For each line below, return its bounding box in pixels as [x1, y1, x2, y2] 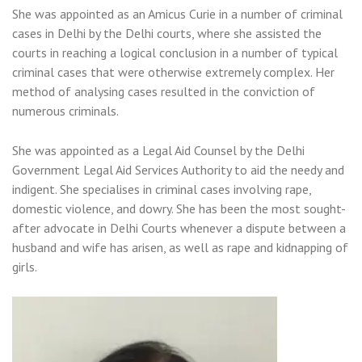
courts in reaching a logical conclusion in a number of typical [12, 44, 338, 61]
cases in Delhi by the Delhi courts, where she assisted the [12, 25, 322, 42]
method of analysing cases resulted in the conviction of [12, 83, 315, 100]
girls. [12, 259, 37, 276]
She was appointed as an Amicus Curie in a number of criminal [12, 6, 343, 23]
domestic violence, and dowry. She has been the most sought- [12, 200, 346, 217]
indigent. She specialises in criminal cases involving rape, [12, 181, 311, 198]
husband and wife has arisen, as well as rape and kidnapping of [12, 239, 348, 256]
